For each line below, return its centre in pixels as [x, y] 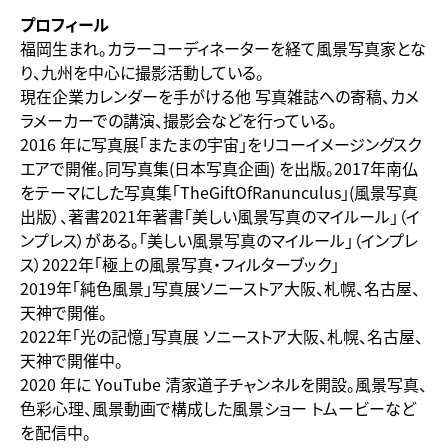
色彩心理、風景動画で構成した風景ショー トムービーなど [218, 407]
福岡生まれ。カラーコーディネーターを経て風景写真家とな [223, 47]
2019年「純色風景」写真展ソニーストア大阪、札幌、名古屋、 [220, 287]
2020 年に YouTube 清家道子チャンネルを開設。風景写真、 [223, 383]
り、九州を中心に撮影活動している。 [142, 71]
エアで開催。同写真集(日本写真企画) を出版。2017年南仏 [219, 167]
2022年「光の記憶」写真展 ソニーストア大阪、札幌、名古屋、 [221, 335]
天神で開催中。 [71, 359]
